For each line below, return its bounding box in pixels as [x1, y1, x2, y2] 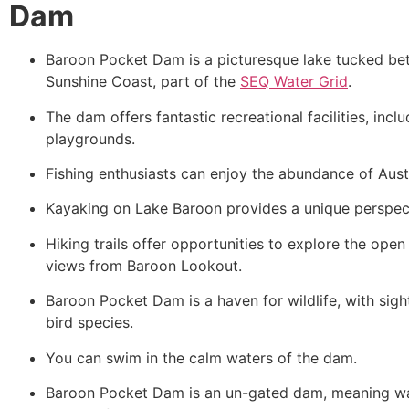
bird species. [46, 313, 133, 332]
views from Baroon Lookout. [46, 256, 242, 275]
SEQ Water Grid [240, 72, 348, 91]
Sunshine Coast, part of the [46, 72, 240, 91]
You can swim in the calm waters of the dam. [46, 348, 357, 367]
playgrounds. [46, 129, 135, 148]
